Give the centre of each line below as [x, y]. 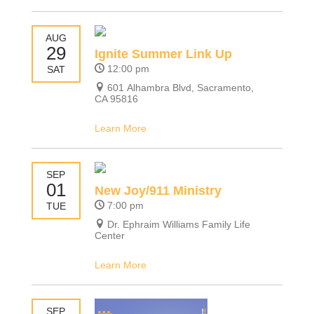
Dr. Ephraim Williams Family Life [178, 225]
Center [109, 236]
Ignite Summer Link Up [163, 54]
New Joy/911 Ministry [158, 191]
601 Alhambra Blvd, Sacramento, [180, 87]
